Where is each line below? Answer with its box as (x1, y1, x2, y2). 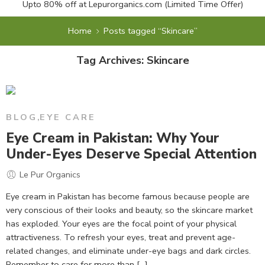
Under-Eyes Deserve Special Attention (6, 144, 257, 163)
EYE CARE (39, 111, 96, 123)
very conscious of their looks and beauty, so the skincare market (6, 204, 253, 216)
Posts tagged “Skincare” (103, 25, 198, 37)
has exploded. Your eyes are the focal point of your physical (6, 218, 237, 230)
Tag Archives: (76, 53, 147, 67)
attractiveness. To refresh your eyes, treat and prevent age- (6, 231, 235, 244)
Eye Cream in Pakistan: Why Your (6, 128, 219, 147)
